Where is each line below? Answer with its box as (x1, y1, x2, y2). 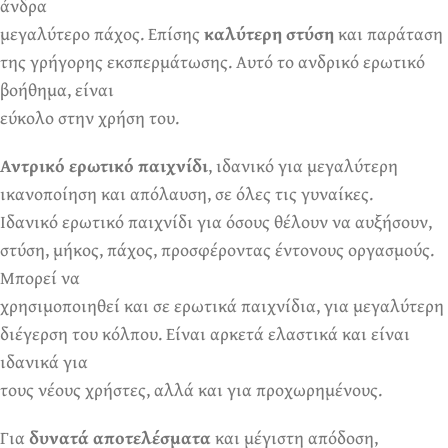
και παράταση (334, 20, 443, 48)
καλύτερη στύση (204, 20, 334, 48)
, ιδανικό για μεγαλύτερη (208, 152, 398, 180)
